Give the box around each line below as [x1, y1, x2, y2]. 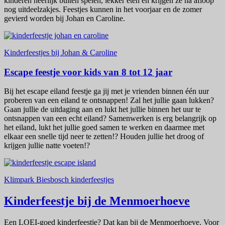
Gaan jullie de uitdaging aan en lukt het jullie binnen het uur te [4, 105, 201, 114]
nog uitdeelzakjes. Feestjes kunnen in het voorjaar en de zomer [4, 5, 202, 14]
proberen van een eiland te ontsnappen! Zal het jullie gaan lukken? [4, 96, 214, 105]
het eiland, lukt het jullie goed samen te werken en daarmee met [4, 123, 204, 132]
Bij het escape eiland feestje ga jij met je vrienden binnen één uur [4, 87, 209, 96]
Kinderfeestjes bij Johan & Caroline [4, 48, 117, 57]
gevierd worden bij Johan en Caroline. [4, 14, 125, 23]
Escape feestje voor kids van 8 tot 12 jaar [4, 66, 172, 77]
